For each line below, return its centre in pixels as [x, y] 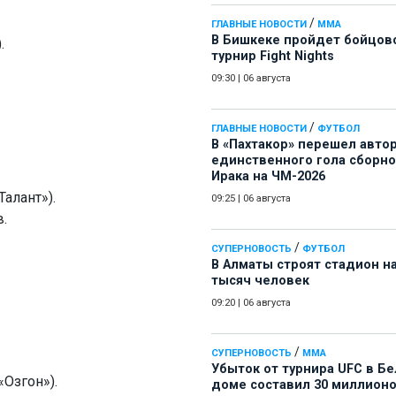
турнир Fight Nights [273, 57]
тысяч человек [260, 281]
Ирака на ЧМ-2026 [268, 177]
